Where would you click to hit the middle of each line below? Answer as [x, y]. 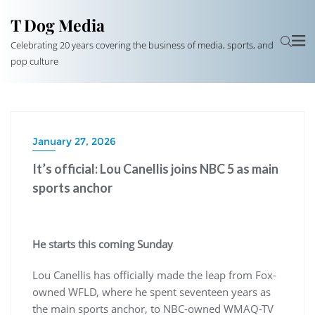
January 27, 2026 [74, 141]
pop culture [34, 61]
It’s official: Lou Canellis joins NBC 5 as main [155, 169]
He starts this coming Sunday [103, 244]
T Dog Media [58, 25]
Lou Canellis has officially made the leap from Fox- [154, 275]
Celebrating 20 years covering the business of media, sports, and [142, 45]
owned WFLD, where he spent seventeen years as [152, 292]
